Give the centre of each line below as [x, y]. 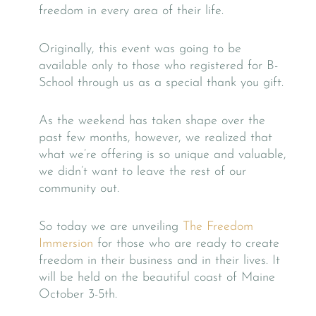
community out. [79, 189]
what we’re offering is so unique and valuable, [163, 155]
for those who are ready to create [186, 244]
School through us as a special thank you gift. [161, 83]
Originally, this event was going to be [140, 49]
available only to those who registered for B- [158, 66]
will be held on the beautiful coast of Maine [157, 278]
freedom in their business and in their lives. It [159, 261]
